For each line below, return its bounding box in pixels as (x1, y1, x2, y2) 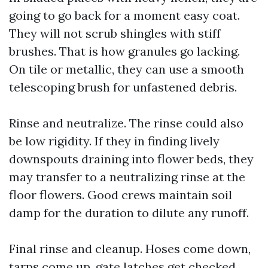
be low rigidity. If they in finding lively (9, 133, 220, 148)
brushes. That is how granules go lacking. (9, 44, 240, 59)
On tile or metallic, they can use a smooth (9, 62, 244, 77)
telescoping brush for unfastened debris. (9, 80, 237, 95)
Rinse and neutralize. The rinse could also (9, 115, 243, 130)
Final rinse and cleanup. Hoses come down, (9, 241, 251, 256)
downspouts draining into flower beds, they (9, 151, 254, 166)
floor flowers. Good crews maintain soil (9, 187, 232, 202)
